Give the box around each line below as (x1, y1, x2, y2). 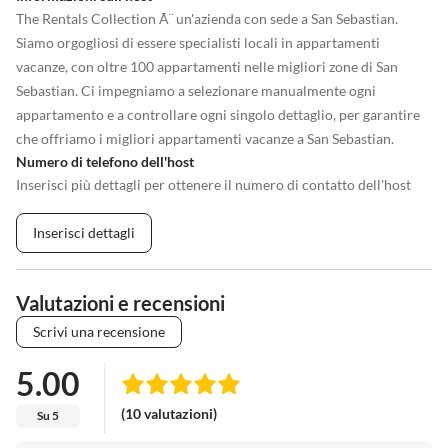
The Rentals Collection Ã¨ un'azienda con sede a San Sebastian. (16, 10, 398, 28)
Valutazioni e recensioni (16, 291, 225, 316)
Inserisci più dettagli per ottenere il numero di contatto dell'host (16, 176, 411, 194)
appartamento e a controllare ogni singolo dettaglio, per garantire (16, 106, 420, 124)
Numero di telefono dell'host (16, 153, 194, 171)
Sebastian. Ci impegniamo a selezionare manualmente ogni (16, 82, 376, 100)
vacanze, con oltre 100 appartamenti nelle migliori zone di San (16, 58, 398, 76)
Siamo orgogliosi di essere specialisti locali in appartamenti (16, 34, 380, 52)
